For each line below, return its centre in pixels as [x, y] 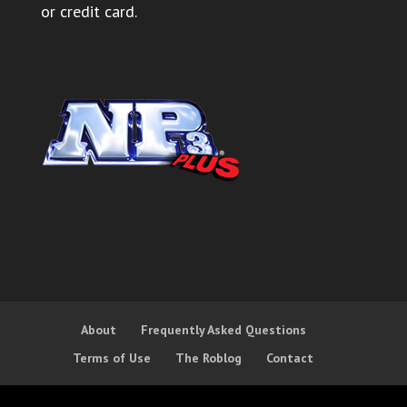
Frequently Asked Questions [223, 330]
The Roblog [209, 358]
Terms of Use [112, 358]
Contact [290, 358]
